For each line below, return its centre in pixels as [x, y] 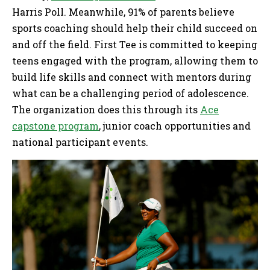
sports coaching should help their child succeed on [135, 28]
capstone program [55, 126]
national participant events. [80, 142]
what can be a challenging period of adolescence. [130, 93]
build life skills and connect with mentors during [132, 77]
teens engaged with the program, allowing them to [135, 61]
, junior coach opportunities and [175, 126]
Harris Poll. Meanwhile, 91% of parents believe [123, 12]
